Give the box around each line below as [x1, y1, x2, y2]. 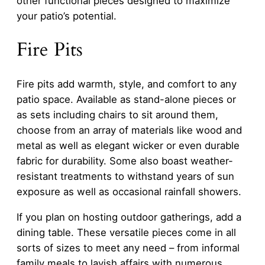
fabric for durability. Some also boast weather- [17, 155, 233, 167]
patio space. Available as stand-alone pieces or [17, 93, 236, 106]
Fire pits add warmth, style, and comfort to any [17, 78, 237, 91]
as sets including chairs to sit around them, [17, 109, 218, 121]
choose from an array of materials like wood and [17, 124, 242, 137]
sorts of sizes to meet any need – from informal [17, 241, 240, 254]
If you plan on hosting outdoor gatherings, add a [17, 211, 241, 223]
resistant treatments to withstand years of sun [17, 170, 234, 183]
